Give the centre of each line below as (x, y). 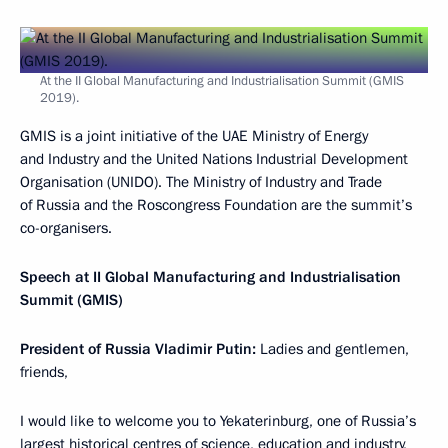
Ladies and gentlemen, (334, 349)
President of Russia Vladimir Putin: (140, 349)
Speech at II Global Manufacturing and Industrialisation (210, 277)
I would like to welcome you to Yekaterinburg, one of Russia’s (218, 421)
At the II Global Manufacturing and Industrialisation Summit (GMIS (222, 81)
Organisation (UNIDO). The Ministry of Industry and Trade (201, 182)
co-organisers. (66, 228)
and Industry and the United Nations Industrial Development (214, 159)
